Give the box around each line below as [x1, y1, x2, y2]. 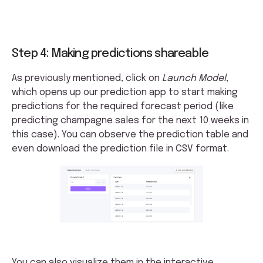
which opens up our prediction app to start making [12, 87, 238, 97]
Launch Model [162, 73, 226, 83]
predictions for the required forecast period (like [12, 101, 234, 112]
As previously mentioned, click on [12, 73, 162, 83]
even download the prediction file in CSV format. [12, 143, 229, 154]
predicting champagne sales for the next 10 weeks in [12, 115, 249, 126]
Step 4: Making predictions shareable [12, 47, 209, 60]
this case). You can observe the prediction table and [12, 129, 248, 140]
